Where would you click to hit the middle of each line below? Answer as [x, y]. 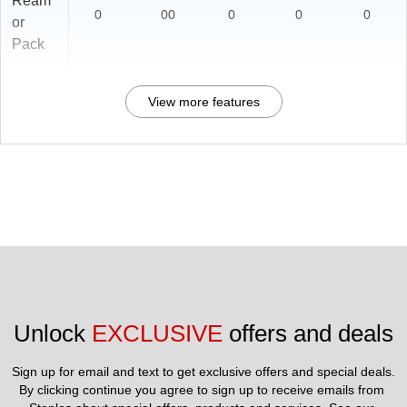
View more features [203, 102]
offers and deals [308, 334]
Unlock [53, 334]
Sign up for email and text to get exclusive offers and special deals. [203, 372]
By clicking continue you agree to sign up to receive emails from [202, 390]
